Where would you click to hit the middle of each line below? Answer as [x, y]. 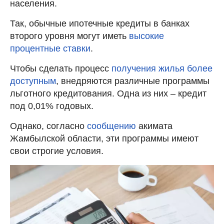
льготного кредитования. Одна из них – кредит [108, 93]
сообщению [113, 126]
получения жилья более [162, 68]
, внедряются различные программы [133, 81]
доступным [33, 81]
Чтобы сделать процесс [61, 68]
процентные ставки [50, 48]
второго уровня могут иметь [69, 36]
